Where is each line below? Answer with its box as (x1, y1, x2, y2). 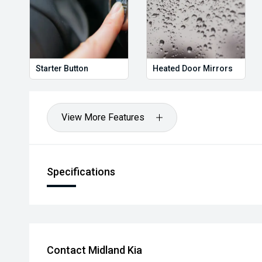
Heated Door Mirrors (152, 64, 233, 73)
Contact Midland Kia (47, 244, 142, 256)
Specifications (47, 166, 115, 178)
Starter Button (36, 64, 88, 73)
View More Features (61, 112, 144, 123)
